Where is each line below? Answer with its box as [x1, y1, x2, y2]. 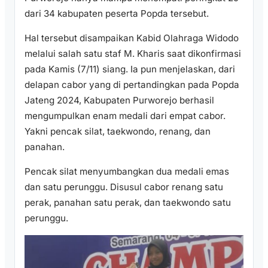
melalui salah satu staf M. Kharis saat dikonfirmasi [25, 47, 241, 59]
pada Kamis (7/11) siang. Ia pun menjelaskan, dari [25, 63, 235, 75]
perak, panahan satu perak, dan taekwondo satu [25, 197, 231, 209]
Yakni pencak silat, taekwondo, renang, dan [25, 125, 211, 137]
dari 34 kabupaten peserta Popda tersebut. [25, 7, 209, 19]
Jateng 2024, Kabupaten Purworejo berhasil [25, 94, 214, 106]
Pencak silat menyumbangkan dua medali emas [25, 166, 229, 178]
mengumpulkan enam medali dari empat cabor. [25, 109, 226, 121]
